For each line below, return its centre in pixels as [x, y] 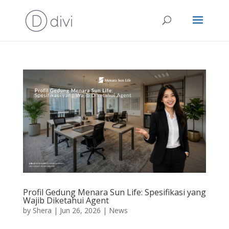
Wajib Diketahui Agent [66, 200]
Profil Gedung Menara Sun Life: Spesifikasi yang [114, 192]
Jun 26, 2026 [80, 210]
